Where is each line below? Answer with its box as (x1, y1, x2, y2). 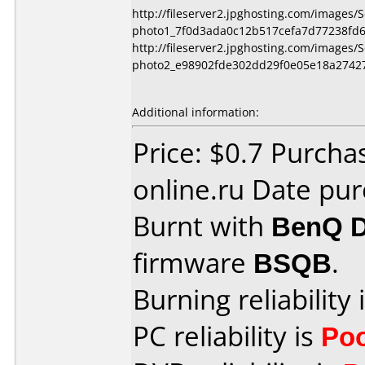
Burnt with (133, 208, 271, 244)
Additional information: (132, 104, 259, 120)
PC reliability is (133, 318, 321, 354)
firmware (133, 244, 253, 281)
